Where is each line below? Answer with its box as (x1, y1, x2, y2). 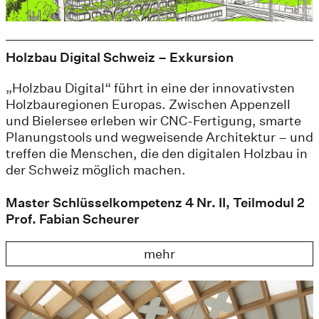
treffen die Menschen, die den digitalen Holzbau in (6, 146, 308, 162)
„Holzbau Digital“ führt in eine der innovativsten (6, 80, 295, 96)
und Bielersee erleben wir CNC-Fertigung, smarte (6, 113, 301, 129)
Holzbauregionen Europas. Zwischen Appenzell (6, 97, 291, 113)
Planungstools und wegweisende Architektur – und (6, 130, 313, 145)
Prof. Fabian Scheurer (6, 211, 140, 227)
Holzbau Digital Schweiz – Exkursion (6, 50, 234, 66)
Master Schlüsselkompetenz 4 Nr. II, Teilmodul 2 (6, 195, 305, 211)
